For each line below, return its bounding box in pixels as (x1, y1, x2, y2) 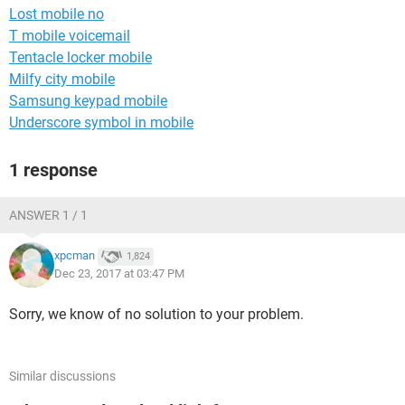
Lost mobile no (9, 5, 104, 23)
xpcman (54, 249, 95, 263)
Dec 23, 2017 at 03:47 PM (54, 267, 184, 280)
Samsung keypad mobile (9, 92, 167, 109)
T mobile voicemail (9, 27, 130, 44)
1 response (9, 159, 98, 181)
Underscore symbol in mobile (9, 114, 193, 131)
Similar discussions (9, 369, 116, 383)
